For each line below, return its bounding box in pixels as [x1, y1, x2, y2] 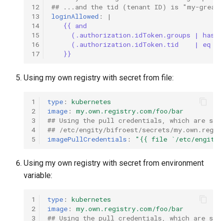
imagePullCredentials [47, 134, 127, 144]
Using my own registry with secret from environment [24, 158, 204, 168]
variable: [24, 171, 52, 181]
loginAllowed [51, 11, 99, 21]
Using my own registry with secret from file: [24, 73, 174, 83]
